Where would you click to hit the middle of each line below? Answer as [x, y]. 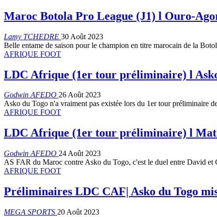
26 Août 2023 [80, 95]
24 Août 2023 [80, 154]
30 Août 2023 [82, 36]
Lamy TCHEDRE [32, 36]
